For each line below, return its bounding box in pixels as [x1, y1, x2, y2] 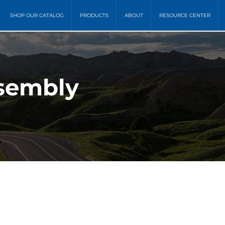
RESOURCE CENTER [159, 12, 210, 19]
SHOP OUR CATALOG [10, 12, 64, 19]
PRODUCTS [79, 12, 108, 19]
